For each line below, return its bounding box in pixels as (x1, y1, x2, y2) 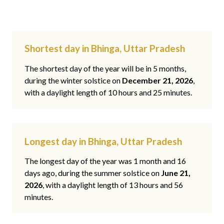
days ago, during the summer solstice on (24, 168, 161, 178)
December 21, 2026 (122, 75, 193, 85)
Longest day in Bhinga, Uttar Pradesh (24, 135, 182, 147)
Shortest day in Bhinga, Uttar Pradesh (24, 42, 185, 54)
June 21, (161, 168, 190, 178)
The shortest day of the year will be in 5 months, (24, 63, 186, 73)
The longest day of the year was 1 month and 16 (24, 156, 186, 166)
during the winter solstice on (24, 75, 122, 85)
